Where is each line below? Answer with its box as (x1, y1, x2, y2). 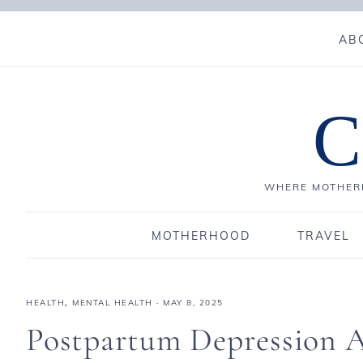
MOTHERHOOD (151, 228, 250, 243)
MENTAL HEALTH (72, 297, 153, 308)
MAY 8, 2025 (163, 297, 224, 308)
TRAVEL (297, 228, 350, 243)
